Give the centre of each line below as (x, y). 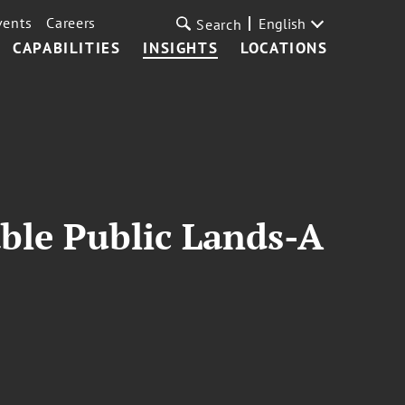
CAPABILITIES (67, 48)
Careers (71, 23)
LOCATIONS (284, 48)
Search (219, 24)
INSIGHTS (181, 48)
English (282, 24)
